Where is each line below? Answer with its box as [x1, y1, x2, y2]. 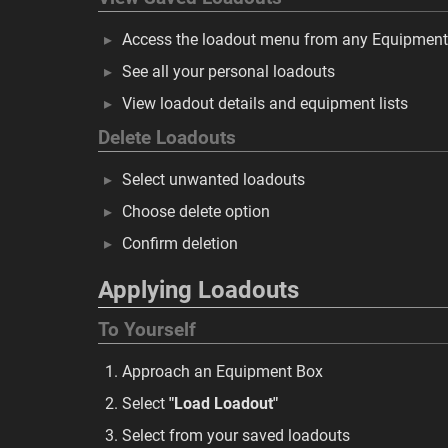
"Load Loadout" [169, 394, 278, 413]
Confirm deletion [122, 234, 238, 253]
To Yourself [98, 319, 196, 341]
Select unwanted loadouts [122, 170, 305, 189]
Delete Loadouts [98, 127, 236, 149]
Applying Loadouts [98, 276, 299, 304]
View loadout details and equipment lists [122, 94, 408, 113]
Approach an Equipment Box [122, 362, 323, 381]
